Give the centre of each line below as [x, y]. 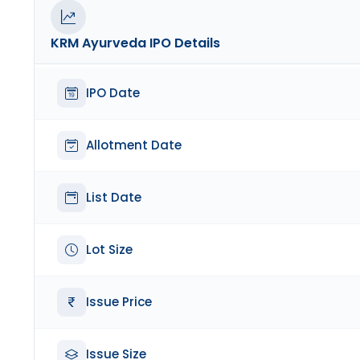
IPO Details [183, 43]
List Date [114, 198]
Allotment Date [134, 145]
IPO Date [113, 93]
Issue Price [119, 302]
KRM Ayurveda [98, 43]
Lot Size [109, 250]
